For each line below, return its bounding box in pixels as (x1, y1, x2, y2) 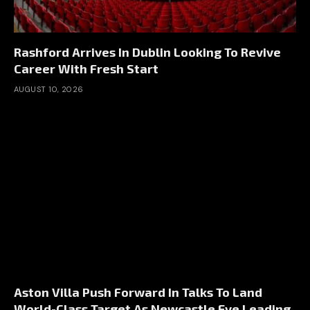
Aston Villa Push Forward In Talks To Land (14, 284, 262, 300)
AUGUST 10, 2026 (14, 84, 84, 95)
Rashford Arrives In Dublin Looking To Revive (14, 44, 281, 60)
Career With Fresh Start (14, 61, 158, 77)
